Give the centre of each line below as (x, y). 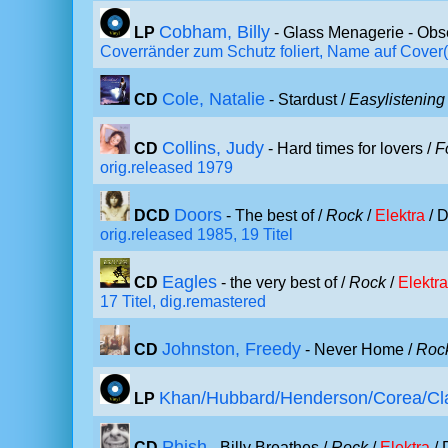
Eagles (189, 282)
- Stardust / (307, 99)
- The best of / (274, 215)
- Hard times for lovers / (349, 148)
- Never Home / (358, 349)
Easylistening (397, 99)
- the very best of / (283, 282)
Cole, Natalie (213, 99)
